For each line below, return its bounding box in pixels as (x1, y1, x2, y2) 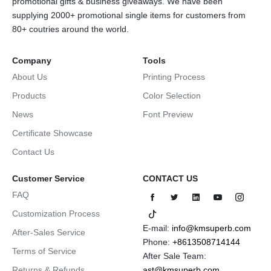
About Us (12, 72, 47, 82)
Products (12, 91, 46, 100)
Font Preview (143, 109, 193, 119)
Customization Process (12, 209, 100, 218)
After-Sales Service (12, 227, 85, 237)
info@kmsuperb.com (172, 223, 251, 233)
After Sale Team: (143, 251, 206, 261)
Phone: (143, 237, 172, 247)
